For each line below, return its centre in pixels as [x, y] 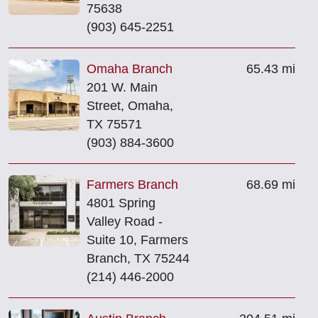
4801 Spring [121, 203]
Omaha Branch [130, 68]
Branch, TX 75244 [138, 258]
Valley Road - [125, 221]
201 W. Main [122, 87]
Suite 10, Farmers [137, 240]
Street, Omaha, [130, 105]
